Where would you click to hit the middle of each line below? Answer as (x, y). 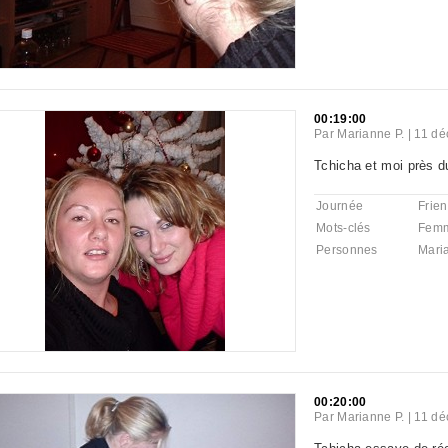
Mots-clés (343, 228)
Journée (340, 206)
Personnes (347, 250)
